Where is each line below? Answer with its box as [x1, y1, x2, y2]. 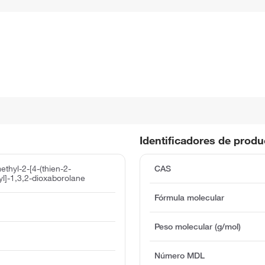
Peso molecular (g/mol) [154, 221, 241, 232]
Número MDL [154, 250, 205, 261]
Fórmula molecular [154, 192, 225, 203]
